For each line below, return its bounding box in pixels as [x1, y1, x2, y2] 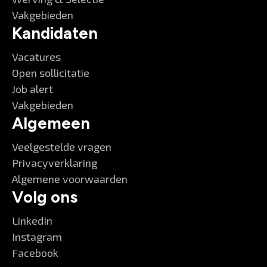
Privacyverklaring [12, 156, 97, 169]
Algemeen [12, 113, 90, 133]
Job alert [12, 82, 53, 95]
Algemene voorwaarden [12, 172, 128, 185]
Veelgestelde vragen [12, 140, 111, 153]
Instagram [12, 230, 62, 243]
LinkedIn [12, 214, 52, 227]
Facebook [12, 246, 58, 259]
